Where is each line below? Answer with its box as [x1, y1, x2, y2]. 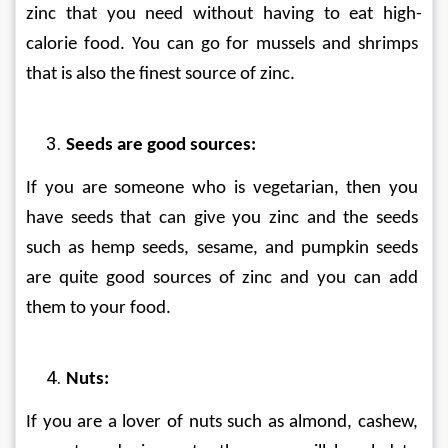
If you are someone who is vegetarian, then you [26, 179, 422, 198]
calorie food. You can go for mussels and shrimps [26, 35, 422, 54]
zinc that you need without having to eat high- [26, 5, 422, 24]
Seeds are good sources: [66, 136, 256, 155]
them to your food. [26, 299, 171, 318]
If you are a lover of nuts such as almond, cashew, [26, 413, 422, 432]
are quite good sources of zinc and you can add [26, 269, 422, 288]
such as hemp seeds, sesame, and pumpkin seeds [26, 239, 422, 258]
